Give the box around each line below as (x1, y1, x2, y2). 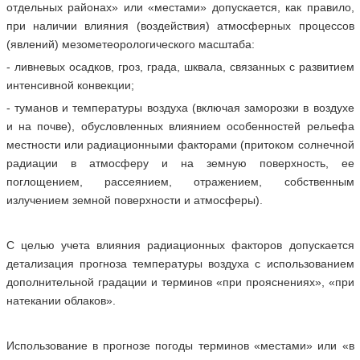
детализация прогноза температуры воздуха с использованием (6, 257, 354, 270)
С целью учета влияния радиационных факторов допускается (6, 239, 354, 252)
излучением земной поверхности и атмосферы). (6, 194, 263, 207)
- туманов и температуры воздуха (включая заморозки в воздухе (6, 101, 354, 114)
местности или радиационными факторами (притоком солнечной (6, 138, 354, 151)
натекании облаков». (6, 294, 116, 307)
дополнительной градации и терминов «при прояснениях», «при (6, 276, 354, 288)
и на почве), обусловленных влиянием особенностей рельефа (6, 120, 354, 133)
